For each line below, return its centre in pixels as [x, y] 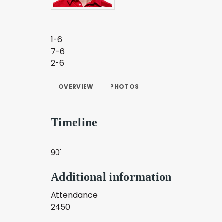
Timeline [74, 122]
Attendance [74, 195]
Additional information [111, 177]
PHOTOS [125, 86]
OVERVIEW [76, 86]
